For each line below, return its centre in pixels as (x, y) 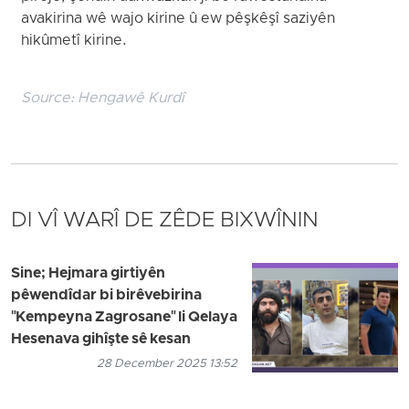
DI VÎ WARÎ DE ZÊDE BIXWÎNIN (165, 220)
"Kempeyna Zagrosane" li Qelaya (124, 317)
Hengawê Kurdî (131, 98)
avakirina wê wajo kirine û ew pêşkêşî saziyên (178, 20)
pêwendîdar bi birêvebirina (106, 295)
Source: (50, 98)
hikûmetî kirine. (74, 42)
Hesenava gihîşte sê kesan (101, 339)
